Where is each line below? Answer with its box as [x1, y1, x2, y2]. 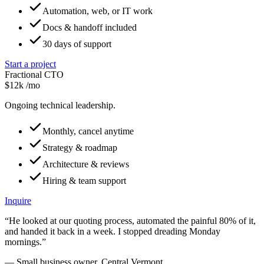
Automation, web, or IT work [42, 5, 153, 16]
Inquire [5, 195, 31, 206]
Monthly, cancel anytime [42, 126, 134, 136]
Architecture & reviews [42, 159, 129, 169]
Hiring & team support [42, 175, 126, 186]
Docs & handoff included [42, 22, 137, 32]
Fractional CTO [5, 69, 64, 80]
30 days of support [42, 38, 111, 49]
